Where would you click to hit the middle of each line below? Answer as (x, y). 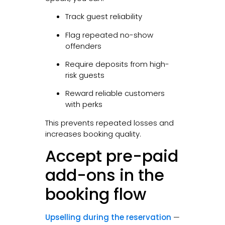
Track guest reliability (103, 17)
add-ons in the (104, 175)
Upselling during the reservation (108, 217)
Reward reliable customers (115, 93)
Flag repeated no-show (109, 35)
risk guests (85, 75)
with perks (84, 104)
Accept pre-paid (111, 156)
